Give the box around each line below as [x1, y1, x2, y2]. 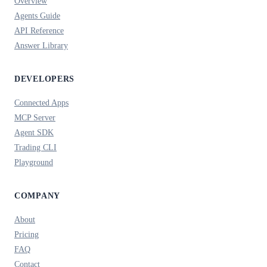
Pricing [14, 229, 39, 239]
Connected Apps [14, 97, 69, 107]
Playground [14, 157, 53, 167]
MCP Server [14, 112, 55, 122]
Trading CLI [14, 142, 57, 152]
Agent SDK [14, 127, 54, 137]
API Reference [14, 25, 64, 35]
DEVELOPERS [14, 73, 75, 83]
